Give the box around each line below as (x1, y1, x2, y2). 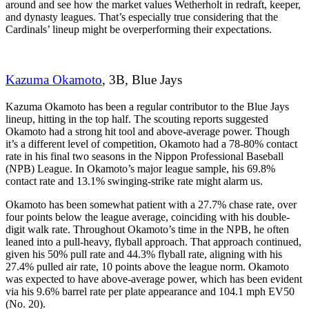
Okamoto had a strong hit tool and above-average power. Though (6, 125, 290, 137)
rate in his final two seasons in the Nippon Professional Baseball (6, 150, 283, 162)
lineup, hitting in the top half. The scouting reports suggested (6, 112, 268, 125)
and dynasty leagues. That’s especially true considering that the (6, 11, 278, 23)
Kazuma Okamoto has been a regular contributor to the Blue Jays (6, 100, 289, 112)
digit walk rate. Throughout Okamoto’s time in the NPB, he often (6, 223, 289, 235)
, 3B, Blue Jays (102, 72, 182, 87)
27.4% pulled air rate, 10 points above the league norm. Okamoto (6, 260, 289, 272)
